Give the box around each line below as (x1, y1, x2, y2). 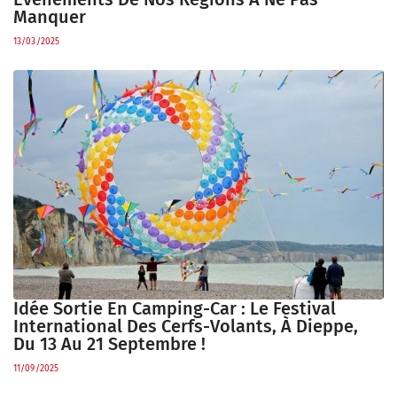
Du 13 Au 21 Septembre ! (13, 332, 206, 354)
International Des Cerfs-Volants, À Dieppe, (13, 315, 358, 337)
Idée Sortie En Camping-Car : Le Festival (13, 297, 336, 319)
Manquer (13, 6, 86, 28)
